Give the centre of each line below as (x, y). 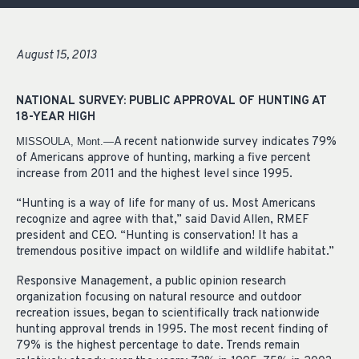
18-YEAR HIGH (56, 117)
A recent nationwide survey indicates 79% (225, 143)
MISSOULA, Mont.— (65, 142)
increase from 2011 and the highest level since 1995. (154, 175)
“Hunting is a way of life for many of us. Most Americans (166, 204)
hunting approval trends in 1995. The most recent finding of (172, 329)
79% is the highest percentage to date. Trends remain (158, 345)
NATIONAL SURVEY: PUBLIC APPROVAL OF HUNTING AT (171, 101)
